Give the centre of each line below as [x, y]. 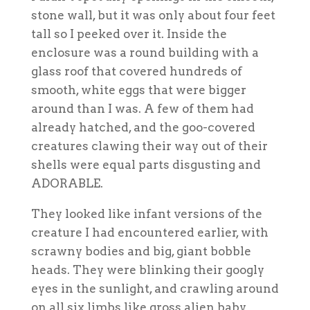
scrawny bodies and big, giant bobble [141, 251]
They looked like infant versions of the [146, 213]
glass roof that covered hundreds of [136, 71]
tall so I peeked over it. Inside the [129, 34]
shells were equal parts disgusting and [146, 164]
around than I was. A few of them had [142, 108]
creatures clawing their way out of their [149, 146]
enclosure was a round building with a [145, 52]
